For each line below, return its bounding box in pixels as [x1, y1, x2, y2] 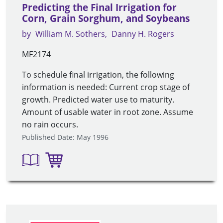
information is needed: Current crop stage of [22, 82, 190, 93]
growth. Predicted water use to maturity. [22, 94, 174, 106]
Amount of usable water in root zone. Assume [22, 107, 193, 118]
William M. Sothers [35, 28, 105, 40]
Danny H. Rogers [111, 28, 174, 40]
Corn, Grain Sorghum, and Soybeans [22, 12, 190, 25]
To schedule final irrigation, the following [22, 69, 174, 81]
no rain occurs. [22, 119, 78, 130]
